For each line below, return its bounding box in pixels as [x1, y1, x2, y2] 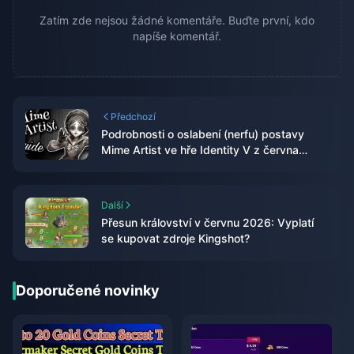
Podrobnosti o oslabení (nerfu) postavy [101, 127, 304, 141]
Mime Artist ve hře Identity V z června [101, 143, 299, 157]
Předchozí [111, 111, 156, 123]
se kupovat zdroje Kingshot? [101, 232, 250, 246]
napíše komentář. [133, 29, 221, 43]
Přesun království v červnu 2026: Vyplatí [101, 216, 314, 230]
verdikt [101, 175, 137, 189]
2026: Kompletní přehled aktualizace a [101, 159, 301, 173]
